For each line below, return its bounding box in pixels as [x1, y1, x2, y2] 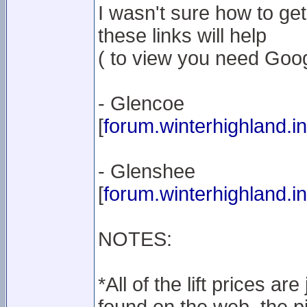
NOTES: [98, 228, 172, 250]
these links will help [98, 25, 267, 47]
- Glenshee [98, 160, 195, 182]
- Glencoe [98, 93, 184, 114]
